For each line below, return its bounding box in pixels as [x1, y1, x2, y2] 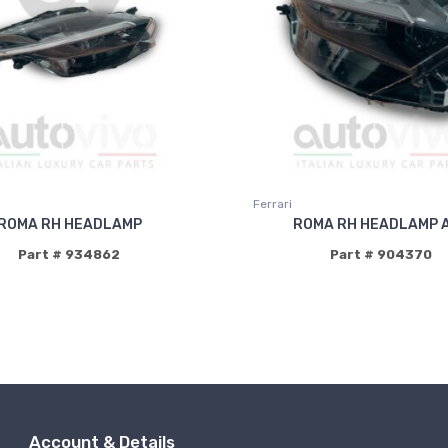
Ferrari [253, 196, 292, 211]
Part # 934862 [18, 246, 120, 262]
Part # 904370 [330, 246, 432, 262]
